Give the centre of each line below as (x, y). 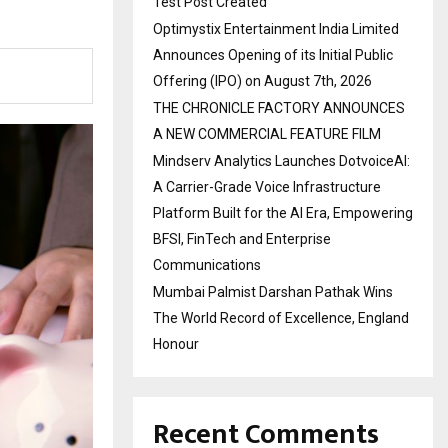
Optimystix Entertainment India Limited (276, 29)
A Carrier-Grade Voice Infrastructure (267, 187)
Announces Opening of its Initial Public (273, 55)
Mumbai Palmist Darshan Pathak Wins (273, 292)
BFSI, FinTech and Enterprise (242, 239)
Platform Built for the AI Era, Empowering (283, 213)
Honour (176, 344)
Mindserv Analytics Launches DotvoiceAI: (281, 161)
